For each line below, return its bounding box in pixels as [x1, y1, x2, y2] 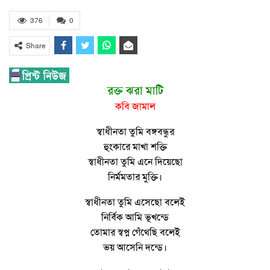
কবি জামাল [115, 101, 155, 113]
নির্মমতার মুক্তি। [108, 171, 162, 184]
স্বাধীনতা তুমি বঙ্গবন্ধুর [96, 126, 174, 139]
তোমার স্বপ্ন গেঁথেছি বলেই [90, 227, 180, 239]
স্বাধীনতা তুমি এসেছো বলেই [85, 196, 185, 209]
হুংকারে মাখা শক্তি [103, 141, 167, 154]
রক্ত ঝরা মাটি [107, 84, 163, 98]
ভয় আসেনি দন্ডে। [103, 242, 167, 254]
